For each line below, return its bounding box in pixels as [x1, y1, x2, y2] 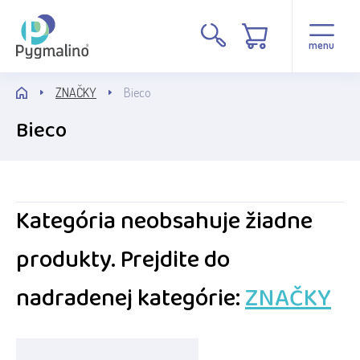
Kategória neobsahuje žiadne [16, 202, 313, 241]
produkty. [16, 241, 116, 280]
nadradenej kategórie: [16, 280, 240, 318]
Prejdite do [121, 241, 230, 280]
